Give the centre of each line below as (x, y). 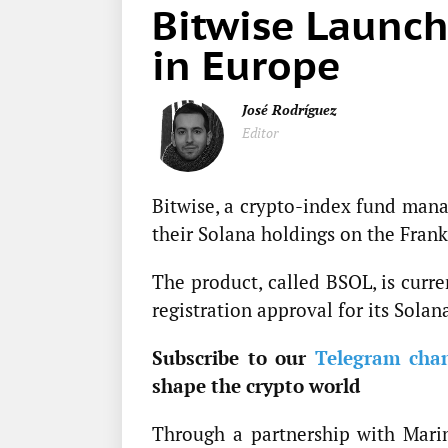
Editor (260, 133)
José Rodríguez (289, 110)
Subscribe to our (229, 358)
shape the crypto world (256, 386)
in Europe (246, 65)
